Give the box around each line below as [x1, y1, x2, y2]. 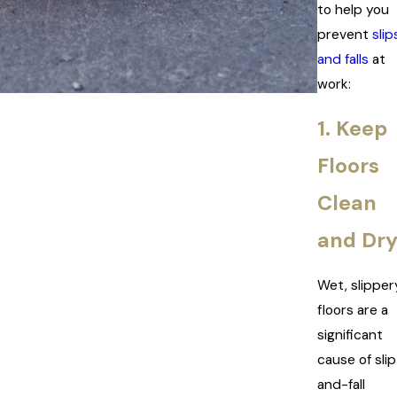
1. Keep [317, 115, 387, 143]
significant [317, 325, 383, 344]
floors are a [317, 300, 388, 319]
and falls [317, 50, 369, 68]
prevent [317, 25, 372, 43]
